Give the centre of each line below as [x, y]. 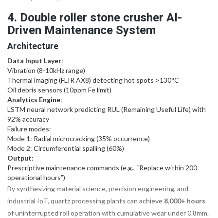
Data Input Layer [34, 60]
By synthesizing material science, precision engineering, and [98, 188]
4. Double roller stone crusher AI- [95, 18]
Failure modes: [29, 128]
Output [19, 158]
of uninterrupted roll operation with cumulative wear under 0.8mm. [108, 213]
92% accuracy [28, 119]
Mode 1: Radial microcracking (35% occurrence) [79, 138]
